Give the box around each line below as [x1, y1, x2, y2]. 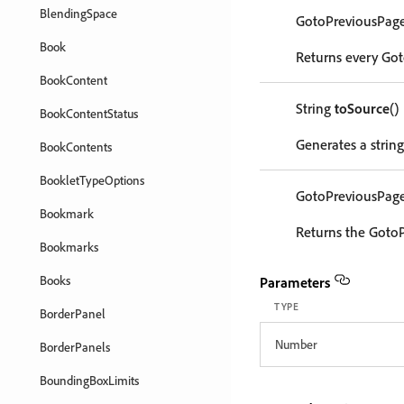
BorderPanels [40, 339, 110, 354]
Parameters [260, 273, 330, 291]
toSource [335, 99, 390, 117]
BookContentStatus [40, 106, 138, 121]
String [296, 99, 335, 117]
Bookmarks [40, 239, 98, 254]
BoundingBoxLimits [40, 372, 139, 388]
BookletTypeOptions [40, 172, 144, 188]
